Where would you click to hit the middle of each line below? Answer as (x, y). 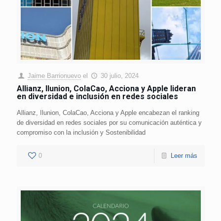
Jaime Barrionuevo (54, 75)
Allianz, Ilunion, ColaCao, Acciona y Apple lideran (106, 88)
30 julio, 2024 (119, 75)
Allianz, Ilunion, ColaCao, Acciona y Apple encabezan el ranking (108, 112)
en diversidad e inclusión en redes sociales (97, 96)
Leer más (184, 155)
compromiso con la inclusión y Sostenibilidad (81, 132)
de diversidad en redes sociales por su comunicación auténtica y (109, 122)
